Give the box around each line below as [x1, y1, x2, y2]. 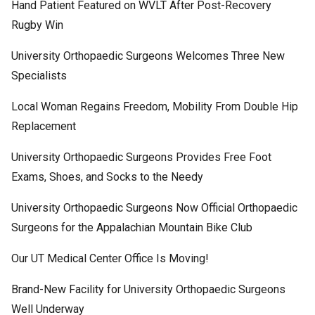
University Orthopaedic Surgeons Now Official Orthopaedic [11, 200, 297, 214]
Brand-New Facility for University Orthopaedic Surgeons [11, 282, 285, 296]
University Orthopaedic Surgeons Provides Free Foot [11, 150, 271, 164]
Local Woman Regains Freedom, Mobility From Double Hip [11, 99, 298, 113]
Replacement [11, 119, 76, 133]
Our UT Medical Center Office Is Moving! [11, 251, 209, 265]
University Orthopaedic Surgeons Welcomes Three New [11, 49, 285, 63]
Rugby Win [11, 18, 63, 32]
